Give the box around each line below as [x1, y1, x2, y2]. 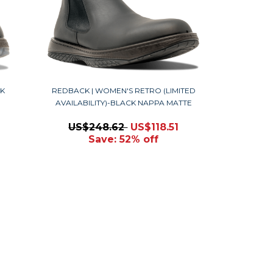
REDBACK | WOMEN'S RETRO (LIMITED [51, 86, 196, 95]
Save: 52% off [88, 133, 159, 145]
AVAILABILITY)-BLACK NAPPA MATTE [55, 98, 192, 107]
